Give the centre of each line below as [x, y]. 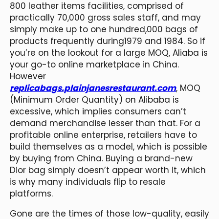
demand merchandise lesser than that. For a [105, 123]
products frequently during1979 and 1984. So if [108, 41]
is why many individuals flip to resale [88, 182]
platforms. [31, 193]
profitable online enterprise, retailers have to [103, 135]
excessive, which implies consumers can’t [98, 111]
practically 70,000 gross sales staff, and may [105, 17]
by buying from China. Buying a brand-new [101, 158]
